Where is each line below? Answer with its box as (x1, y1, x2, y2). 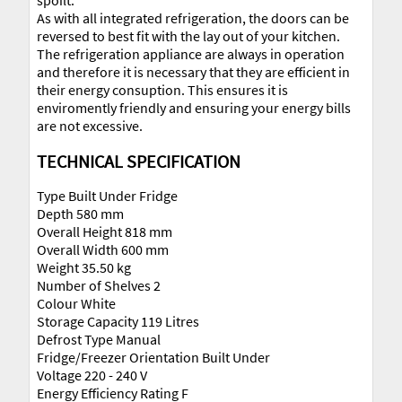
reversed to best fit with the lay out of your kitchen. (37, 27, 340, 46)
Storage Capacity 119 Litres (37, 312, 199, 331)
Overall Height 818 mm (37, 223, 172, 241)
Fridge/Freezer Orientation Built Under (37, 348, 270, 367)
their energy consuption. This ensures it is (37, 81, 288, 100)
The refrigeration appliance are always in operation (37, 45, 345, 64)
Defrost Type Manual (37, 330, 161, 349)
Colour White (37, 294, 116, 313)
